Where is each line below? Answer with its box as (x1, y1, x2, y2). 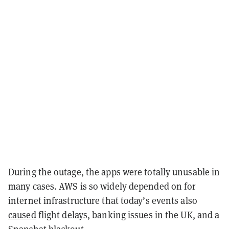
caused (8, 209, 36, 221)
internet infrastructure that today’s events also (8, 194, 197, 207)
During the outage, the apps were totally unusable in (8, 166, 220, 178)
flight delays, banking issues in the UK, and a (36, 209, 220, 221)
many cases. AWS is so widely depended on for (8, 180, 196, 192)
